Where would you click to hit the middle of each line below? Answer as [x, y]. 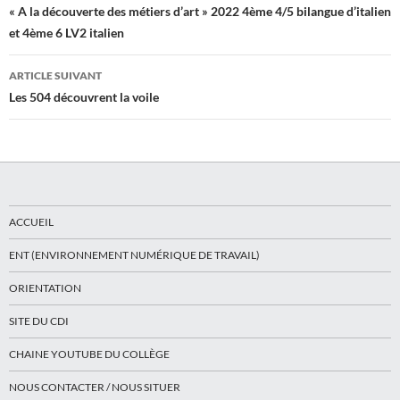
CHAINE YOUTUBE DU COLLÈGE [89, 354]
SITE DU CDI [39, 321]
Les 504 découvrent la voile [84, 97]
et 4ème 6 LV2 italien [67, 33]
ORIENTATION [45, 288]
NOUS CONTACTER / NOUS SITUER [95, 387]
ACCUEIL [31, 222]
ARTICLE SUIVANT [55, 76]
